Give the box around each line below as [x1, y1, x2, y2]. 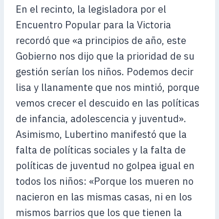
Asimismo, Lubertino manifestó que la [16, 128, 187, 141]
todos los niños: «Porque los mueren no [16, 175, 194, 188]
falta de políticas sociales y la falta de [16, 143, 186, 156]
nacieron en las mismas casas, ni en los [16, 190, 192, 203]
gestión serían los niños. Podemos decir [16, 65, 194, 78]
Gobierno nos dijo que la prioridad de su [16, 49, 195, 63]
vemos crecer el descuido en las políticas [16, 96, 199, 109]
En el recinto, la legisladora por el [16, 2, 166, 16]
